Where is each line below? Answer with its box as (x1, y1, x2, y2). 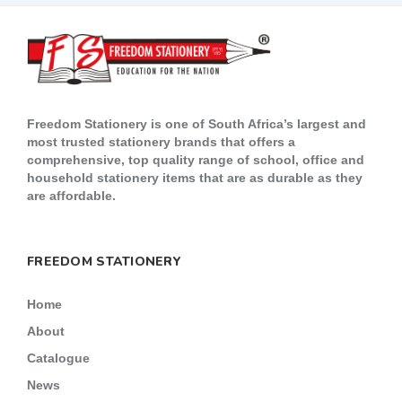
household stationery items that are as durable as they (27, 170, 363, 186)
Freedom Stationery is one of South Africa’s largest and (27, 117, 366, 132)
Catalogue (27, 351, 90, 366)
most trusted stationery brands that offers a (27, 135, 295, 150)
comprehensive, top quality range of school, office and (27, 153, 364, 168)
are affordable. (27, 188, 116, 204)
